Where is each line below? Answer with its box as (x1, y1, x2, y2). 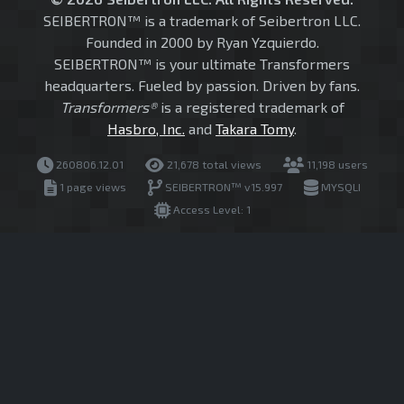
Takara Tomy (216, 120, 294, 138)
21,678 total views (163, 158, 262, 171)
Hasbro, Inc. (107, 120, 185, 138)
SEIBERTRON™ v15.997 (161, 180, 282, 194)
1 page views (56, 180, 126, 194)
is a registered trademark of (156, 98, 344, 116)
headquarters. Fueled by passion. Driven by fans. (44, 77, 360, 95)
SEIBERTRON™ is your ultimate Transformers (54, 55, 350, 73)
